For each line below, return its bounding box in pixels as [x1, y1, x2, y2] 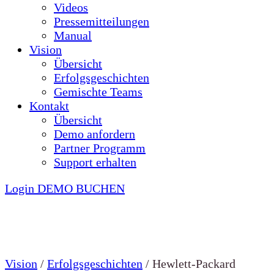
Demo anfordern [54, 127, 135, 141]
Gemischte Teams [54, 85, 143, 98]
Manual [54, 29, 92, 42]
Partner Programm [54, 141, 146, 155]
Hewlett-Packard [152, 257, 235, 270]
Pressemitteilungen [54, 15, 149, 28]
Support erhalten [54, 155, 136, 169]
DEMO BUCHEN [37, 182, 125, 195]
